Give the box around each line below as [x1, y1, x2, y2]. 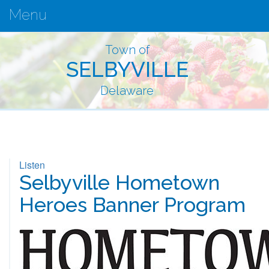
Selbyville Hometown [19, 171, 220, 195]
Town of [104, 43, 150, 57]
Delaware [100, 83, 154, 98]
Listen [19, 158, 45, 172]
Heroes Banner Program [19, 193, 246, 217]
